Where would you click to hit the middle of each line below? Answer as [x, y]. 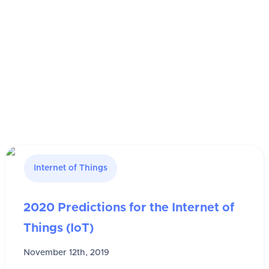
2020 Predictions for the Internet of [129, 208]
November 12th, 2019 [67, 253]
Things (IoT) [59, 228]
